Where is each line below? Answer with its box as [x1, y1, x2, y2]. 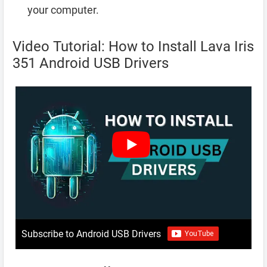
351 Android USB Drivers [13, 54, 169, 72]
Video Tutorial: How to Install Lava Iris [13, 38, 254, 55]
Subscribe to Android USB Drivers [21, 228, 161, 240]
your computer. [27, 3, 99, 16]
